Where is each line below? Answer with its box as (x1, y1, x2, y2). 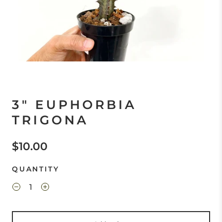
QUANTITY (12, 165, 59, 173)
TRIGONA (12, 112, 89, 127)
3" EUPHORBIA (12, 97, 137, 112)
